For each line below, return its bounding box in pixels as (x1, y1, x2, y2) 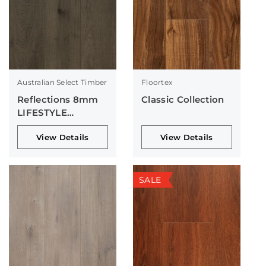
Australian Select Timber (17, 78, 107, 87)
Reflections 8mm (17, 94, 99, 106)
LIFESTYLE (17, 107, 67, 119)
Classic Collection (141, 94, 224, 106)
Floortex (141, 78, 173, 87)
